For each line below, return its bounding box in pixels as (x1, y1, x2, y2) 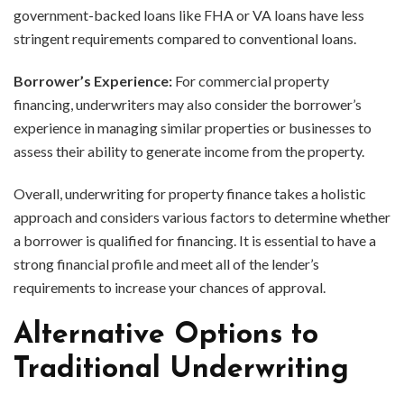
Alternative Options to (14, 321, 318, 351)
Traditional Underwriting (14, 355, 349, 385)
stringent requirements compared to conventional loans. (14, 30, 356, 48)
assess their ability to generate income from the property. (14, 142, 364, 161)
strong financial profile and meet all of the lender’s (14, 255, 319, 273)
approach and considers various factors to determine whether (14, 208, 390, 226)
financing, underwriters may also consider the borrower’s (14, 96, 362, 114)
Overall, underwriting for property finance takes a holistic (14, 185, 366, 203)
